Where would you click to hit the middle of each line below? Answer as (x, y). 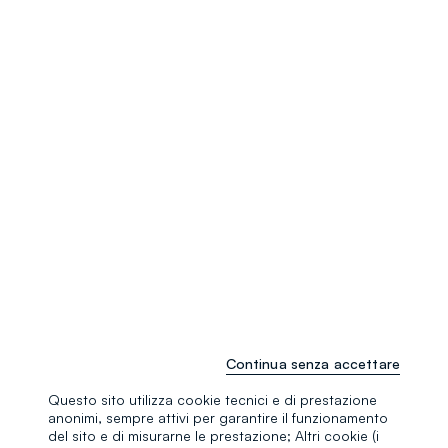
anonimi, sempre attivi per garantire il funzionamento (218, 417)
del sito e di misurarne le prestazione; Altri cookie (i (213, 435)
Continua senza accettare (312, 363)
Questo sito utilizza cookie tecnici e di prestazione (212, 399)
